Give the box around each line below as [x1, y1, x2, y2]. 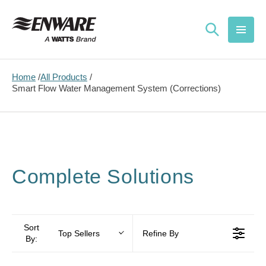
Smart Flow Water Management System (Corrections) [12, 83, 221, 93]
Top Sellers [58, 228, 100, 238]
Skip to [18, 4, 46, 17]
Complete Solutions [12, 165, 194, 188]
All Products [40, 72, 87, 82]
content [18, 15, 49, 28]
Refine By [142, 229, 179, 239]
